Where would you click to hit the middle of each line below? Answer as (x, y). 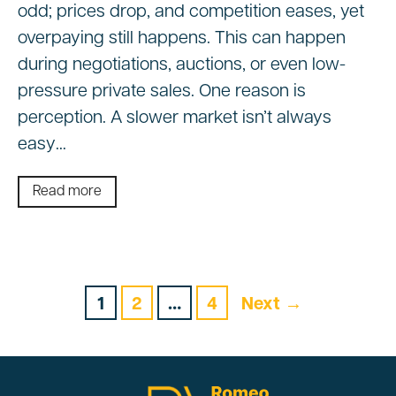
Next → (272, 305)
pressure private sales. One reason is (162, 92)
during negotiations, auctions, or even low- (182, 66)
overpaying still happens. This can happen (182, 39)
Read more (67, 192)
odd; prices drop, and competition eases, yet (191, 13)
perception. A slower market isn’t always (175, 119)
